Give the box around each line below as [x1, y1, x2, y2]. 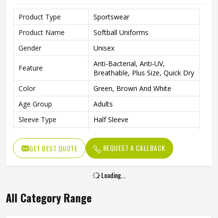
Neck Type [18, 130, 52, 140]
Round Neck [93, 130, 132, 140]
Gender [18, 43, 41, 53]
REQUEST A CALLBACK [101, 143, 165, 153]
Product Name [18, 28, 65, 37]
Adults [93, 99, 113, 109]
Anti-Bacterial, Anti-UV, [93, 59, 165, 68]
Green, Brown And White [93, 84, 171, 93]
